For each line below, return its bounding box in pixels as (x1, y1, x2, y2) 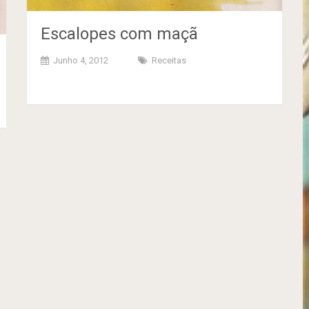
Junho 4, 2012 (53, 55, 109, 66)
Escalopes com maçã (41, 24, 199, 44)
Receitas (152, 55, 187, 66)
